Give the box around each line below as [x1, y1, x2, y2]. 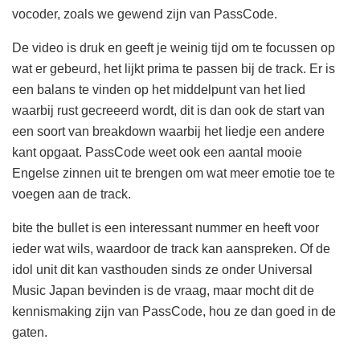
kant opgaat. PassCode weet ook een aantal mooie [12, 145, 302, 160]
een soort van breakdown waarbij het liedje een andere [12, 125, 325, 139]
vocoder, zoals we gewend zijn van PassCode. [12, 7, 277, 22]
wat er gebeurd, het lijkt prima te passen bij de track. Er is [12, 62, 335, 76]
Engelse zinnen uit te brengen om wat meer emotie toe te [12, 166, 335, 181]
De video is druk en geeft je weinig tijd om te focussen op [12, 41, 335, 55]
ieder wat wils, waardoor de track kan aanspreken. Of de [12, 242, 330, 256]
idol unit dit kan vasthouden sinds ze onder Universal [12, 263, 313, 277]
